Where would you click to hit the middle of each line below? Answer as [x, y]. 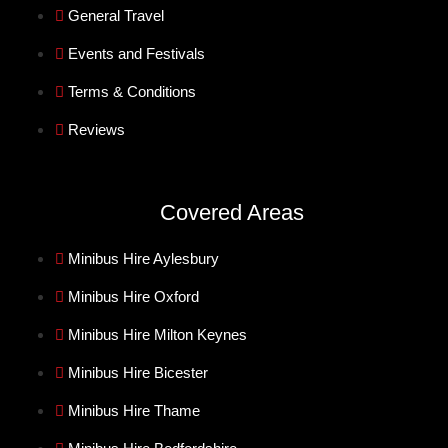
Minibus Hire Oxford [133, 296]
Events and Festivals [136, 53]
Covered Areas [231, 212]
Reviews [96, 129]
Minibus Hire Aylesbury [143, 258]
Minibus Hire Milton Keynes [157, 334]
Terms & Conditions [132, 91]
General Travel [116, 15]
